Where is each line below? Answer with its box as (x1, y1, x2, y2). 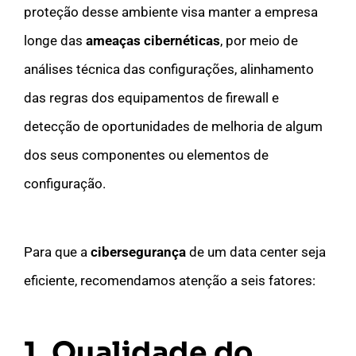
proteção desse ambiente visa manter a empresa (24, 3, 318, 20)
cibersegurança (91, 243, 186, 260)
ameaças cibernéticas (86, 32, 220, 48)
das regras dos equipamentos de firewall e (24, 89, 279, 106)
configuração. (24, 175, 106, 192)
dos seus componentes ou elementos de (24, 146, 269, 163)
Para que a (24, 243, 91, 260)
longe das (24, 32, 86, 48)
